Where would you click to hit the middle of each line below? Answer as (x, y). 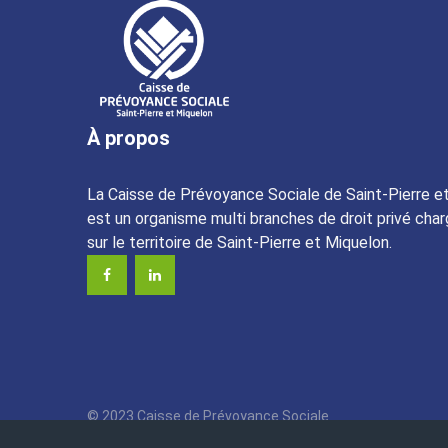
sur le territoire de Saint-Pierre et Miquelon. (239, 242)
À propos (128, 137)
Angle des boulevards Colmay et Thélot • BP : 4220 (253, 436)
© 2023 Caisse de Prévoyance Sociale (208, 415)
